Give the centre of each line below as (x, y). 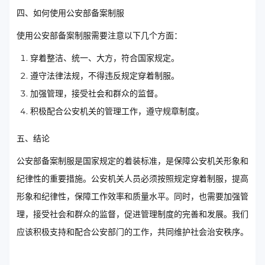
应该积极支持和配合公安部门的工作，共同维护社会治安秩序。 (132, 232)
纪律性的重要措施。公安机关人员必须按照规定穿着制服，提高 (132, 178)
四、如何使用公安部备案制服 (70, 13)
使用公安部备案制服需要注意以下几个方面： (99, 35)
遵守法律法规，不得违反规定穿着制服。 (105, 75)
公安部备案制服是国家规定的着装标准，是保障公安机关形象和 (132, 161)
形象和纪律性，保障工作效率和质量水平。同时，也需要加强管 (132, 196)
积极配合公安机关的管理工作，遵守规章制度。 (117, 111)
